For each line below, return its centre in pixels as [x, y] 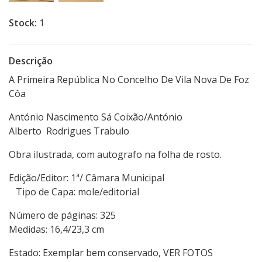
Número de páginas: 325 [120, 216]
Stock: [23, 23]
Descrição [31, 61]
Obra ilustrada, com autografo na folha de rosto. [115, 155]
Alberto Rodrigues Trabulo [69, 131]
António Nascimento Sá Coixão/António [96, 117]
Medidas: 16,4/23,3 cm [56, 230]
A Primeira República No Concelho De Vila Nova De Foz [129, 80]
